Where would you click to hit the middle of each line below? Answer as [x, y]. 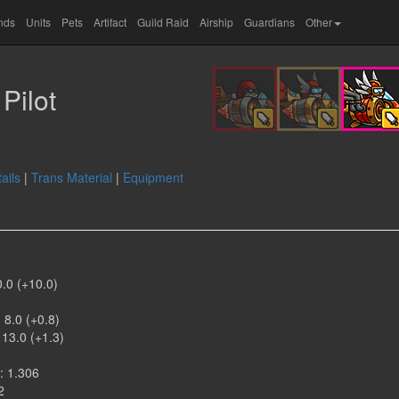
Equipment [153, 177]
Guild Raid [163, 22]
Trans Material [72, 177]
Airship [216, 22]
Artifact [110, 22]
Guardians [269, 22]
